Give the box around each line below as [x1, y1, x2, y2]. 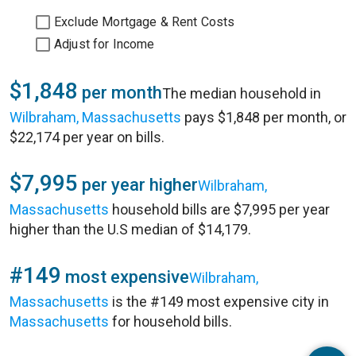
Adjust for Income [54, 37, 155, 52]
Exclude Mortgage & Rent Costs [54, 14, 235, 29]
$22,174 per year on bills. [10, 129, 164, 145]
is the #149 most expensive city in [109, 293, 329, 310]
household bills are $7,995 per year [109, 201, 330, 218]
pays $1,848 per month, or [181, 109, 346, 126]
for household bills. [109, 313, 232, 330]
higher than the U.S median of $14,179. [10, 221, 251, 238]
